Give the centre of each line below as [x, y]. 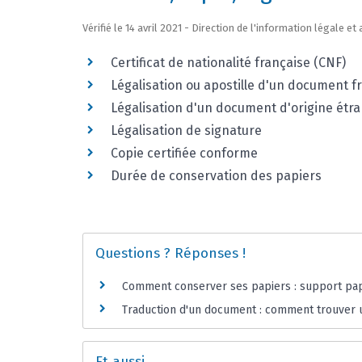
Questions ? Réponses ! [170, 254]
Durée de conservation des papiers [216, 176]
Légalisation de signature [186, 131]
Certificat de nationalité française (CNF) [228, 63]
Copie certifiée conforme [184, 154]
